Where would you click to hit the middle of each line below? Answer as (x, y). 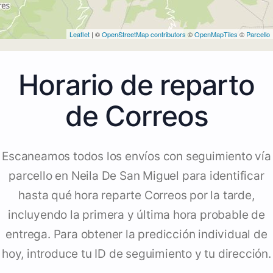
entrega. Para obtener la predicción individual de (136, 235)
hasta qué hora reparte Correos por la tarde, (136, 196)
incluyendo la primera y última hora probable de (136, 215)
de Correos (136, 116)
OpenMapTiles (216, 34)
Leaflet (80, 34)
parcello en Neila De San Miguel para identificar (136, 176)
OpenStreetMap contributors (144, 34)
